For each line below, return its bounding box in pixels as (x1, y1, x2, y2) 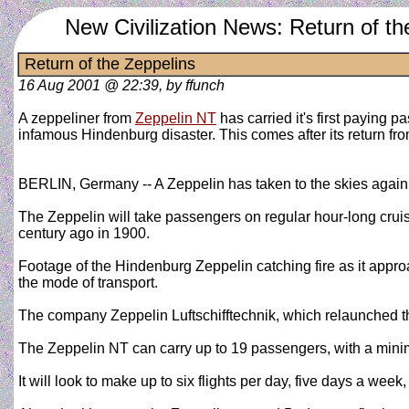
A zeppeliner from (18, 110, 135, 126)
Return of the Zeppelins (20, 55, 195, 73)
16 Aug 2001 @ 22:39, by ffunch (18, 78, 225, 93)
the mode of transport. (18, 275, 158, 290)
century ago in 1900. (18, 225, 150, 241)
